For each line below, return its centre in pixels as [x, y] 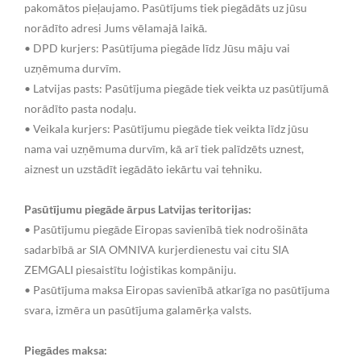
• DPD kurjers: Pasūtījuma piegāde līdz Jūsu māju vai [157, 48]
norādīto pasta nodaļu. [80, 108]
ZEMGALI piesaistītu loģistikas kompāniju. [130, 269]
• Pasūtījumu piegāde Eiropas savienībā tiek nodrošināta [166, 229]
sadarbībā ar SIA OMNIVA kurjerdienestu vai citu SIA [157, 249]
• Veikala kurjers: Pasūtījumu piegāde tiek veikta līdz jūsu [166, 128]
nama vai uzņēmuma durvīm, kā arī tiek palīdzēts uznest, [164, 148]
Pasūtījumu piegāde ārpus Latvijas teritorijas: [138, 209]
